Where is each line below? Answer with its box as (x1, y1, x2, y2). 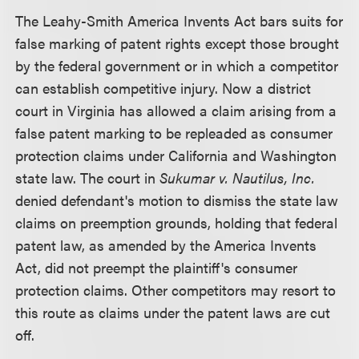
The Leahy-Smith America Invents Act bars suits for (15, 10, 344, 30)
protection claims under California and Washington (15, 145, 337, 165)
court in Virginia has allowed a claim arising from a (15, 100, 337, 120)
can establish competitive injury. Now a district (15, 78, 312, 98)
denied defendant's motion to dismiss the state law (15, 190, 339, 210)
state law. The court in (15, 167, 160, 188)
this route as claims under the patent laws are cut (15, 302, 331, 322)
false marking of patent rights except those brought (15, 33, 340, 53)
